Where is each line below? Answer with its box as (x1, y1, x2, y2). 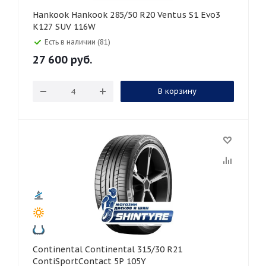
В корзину (157, 86, 197, 96)
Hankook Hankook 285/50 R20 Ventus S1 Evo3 (33, 9, 71, 20)
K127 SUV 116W (33, 21, 96, 32)
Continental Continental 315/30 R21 (33, 244, 85, 255)
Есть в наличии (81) (45, 37, 110, 46)
